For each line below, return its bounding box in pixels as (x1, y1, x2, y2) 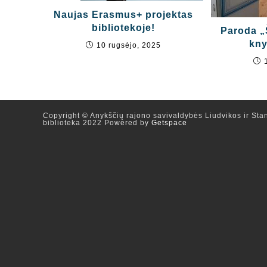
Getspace (151, 119, 187, 127)
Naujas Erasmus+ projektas (53, 10, 193, 20)
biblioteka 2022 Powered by (43, 119, 151, 127)
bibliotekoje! (91, 23, 155, 33)
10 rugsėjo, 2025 (96, 41, 161, 50)
